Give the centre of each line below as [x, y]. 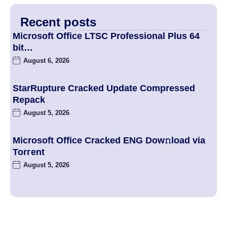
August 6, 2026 [46, 61]
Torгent [29, 152]
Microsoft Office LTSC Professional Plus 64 [106, 36]
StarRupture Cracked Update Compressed [104, 88]
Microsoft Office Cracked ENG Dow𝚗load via [109, 141]
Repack [29, 100]
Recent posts [58, 22]
